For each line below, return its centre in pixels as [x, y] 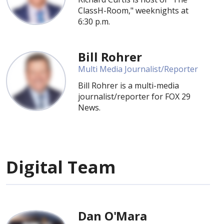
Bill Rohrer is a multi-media [128, 85]
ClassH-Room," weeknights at [133, 10]
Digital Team [61, 167]
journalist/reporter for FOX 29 [134, 96]
